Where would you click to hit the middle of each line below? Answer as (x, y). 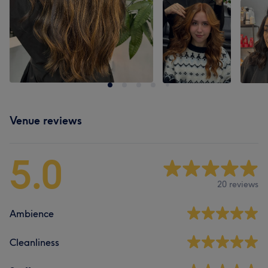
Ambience (32, 214)
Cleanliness (34, 242)
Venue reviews (46, 121)
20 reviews (238, 184)
